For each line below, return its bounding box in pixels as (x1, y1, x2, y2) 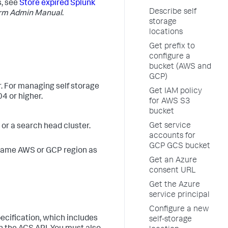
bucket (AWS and (149, 63, 211, 71)
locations (149, 28, 183, 37)
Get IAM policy (149, 88, 202, 96)
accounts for (149, 132, 195, 140)
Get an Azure (149, 157, 197, 165)
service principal (149, 191, 210, 199)
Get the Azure (149, 181, 200, 189)
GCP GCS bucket (149, 142, 210, 151)
